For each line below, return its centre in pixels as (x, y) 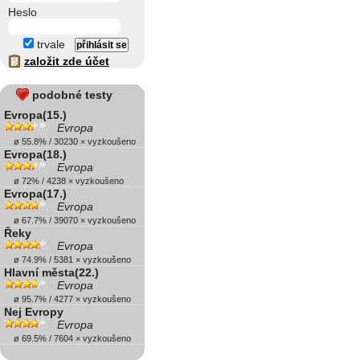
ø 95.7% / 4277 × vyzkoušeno (67, 299)
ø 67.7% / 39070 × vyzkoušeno (70, 220)
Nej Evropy (34, 312)
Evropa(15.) (35, 115)
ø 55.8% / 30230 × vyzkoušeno (70, 141)
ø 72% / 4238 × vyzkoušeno (64, 181)
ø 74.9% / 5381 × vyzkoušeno (67, 260)
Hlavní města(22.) (51, 272)
